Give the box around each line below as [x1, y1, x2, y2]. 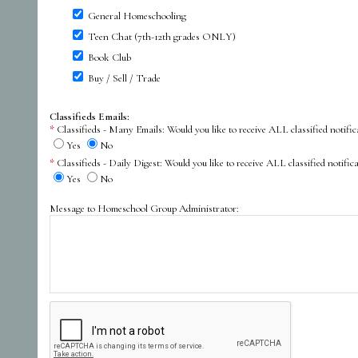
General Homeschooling [88, 9, 186, 22]
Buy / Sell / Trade [88, 71, 161, 85]
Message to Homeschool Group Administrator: [50, 201, 239, 215]
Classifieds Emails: [50, 109, 129, 123]
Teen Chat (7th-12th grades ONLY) [88, 30, 236, 43]
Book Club [88, 50, 131, 64]
